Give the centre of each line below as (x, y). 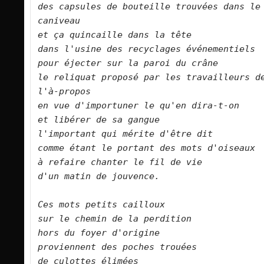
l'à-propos (72, 92)
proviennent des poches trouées (125, 247)
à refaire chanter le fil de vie (128, 162)
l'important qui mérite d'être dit (133, 134)
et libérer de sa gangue (109, 120)
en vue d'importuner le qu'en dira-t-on (146, 106)
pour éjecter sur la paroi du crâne (136, 63)
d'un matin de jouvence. (115, 176)
